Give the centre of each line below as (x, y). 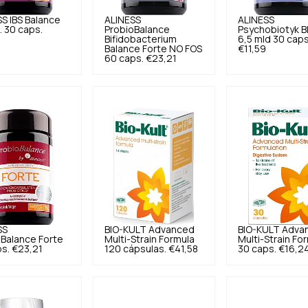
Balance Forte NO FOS (153, 49)
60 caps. (124, 58)
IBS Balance (35, 20)
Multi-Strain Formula (149, 239)
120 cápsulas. (135, 249)
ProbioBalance (137, 30)
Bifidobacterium (140, 39)
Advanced (171, 230)
